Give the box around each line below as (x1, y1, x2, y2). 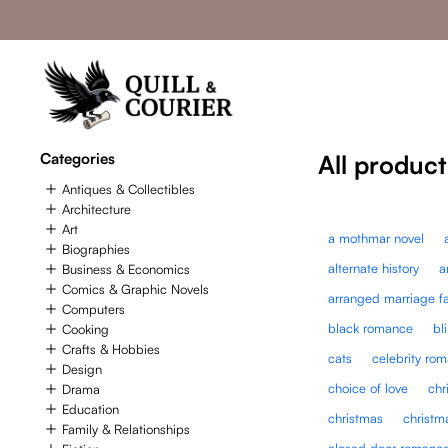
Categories (40, 148, 115, 168)
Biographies (62, 241, 130, 258)
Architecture (62, 201, 131, 218)
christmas (328, 409, 384, 426)
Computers (62, 301, 125, 318)
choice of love (328, 379, 409, 396)
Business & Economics (62, 261, 190, 278)
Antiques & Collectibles (62, 181, 195, 198)
